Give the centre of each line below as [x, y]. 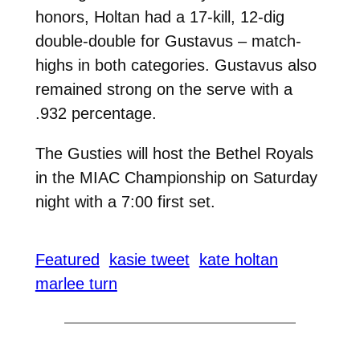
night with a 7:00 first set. [125, 201]
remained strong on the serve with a [164, 89]
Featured [67, 260]
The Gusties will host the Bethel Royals [174, 153]
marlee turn [76, 284]
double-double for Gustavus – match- [168, 41]
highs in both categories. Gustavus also [176, 65]
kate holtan [238, 260]
